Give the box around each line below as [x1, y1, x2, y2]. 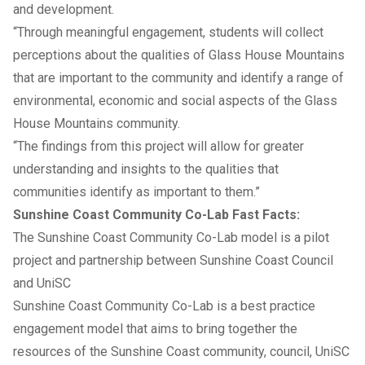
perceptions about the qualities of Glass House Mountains [13, 46, 345, 63]
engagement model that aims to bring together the [13, 320, 297, 336]
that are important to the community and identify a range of [13, 69, 344, 86]
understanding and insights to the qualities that [13, 161, 279, 177]
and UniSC [13, 275, 71, 291]
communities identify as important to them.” [13, 183, 260, 200]
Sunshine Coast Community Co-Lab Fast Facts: [13, 206, 300, 222]
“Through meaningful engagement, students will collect [13, 24, 323, 40]
